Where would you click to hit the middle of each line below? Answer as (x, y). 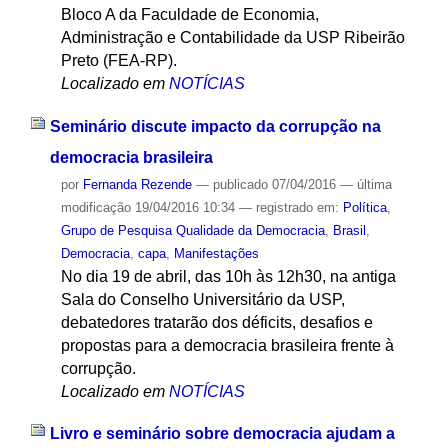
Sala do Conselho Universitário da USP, (202, 299)
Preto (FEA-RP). (118, 60)
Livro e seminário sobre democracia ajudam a (222, 434)
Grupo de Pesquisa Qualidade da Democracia (192, 230)
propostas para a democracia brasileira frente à (227, 345)
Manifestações (216, 253)
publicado (240, 184)
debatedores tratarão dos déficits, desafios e (216, 322)
